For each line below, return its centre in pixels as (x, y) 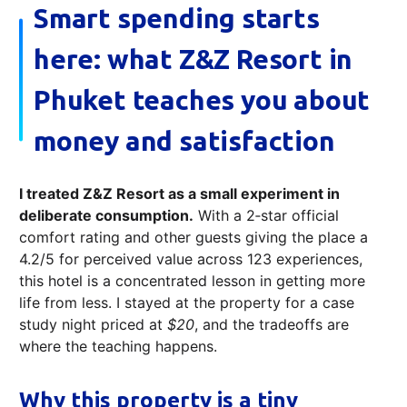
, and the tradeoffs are (272, 324)
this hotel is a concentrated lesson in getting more (192, 280)
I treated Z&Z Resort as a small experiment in (179, 193)
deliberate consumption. (106, 215)
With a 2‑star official (266, 215)
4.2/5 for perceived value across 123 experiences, (191, 258)
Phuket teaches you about (202, 99)
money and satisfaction (184, 140)
